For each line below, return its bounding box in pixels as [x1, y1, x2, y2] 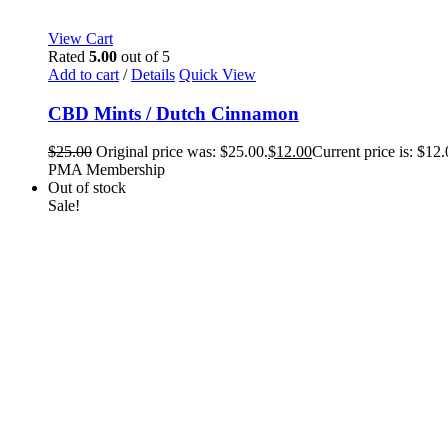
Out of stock [48, 179, 126, 197]
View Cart [48, 29, 113, 47]
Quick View [179, 65, 256, 83]
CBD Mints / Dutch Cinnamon [48, 102, 299, 124]
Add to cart [48, 65, 119, 83]
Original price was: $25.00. [96, 143, 268, 161]
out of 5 [117, 47, 170, 65]
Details [131, 65, 175, 83]
